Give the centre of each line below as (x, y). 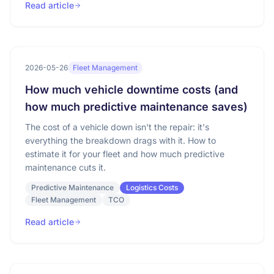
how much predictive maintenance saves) (136, 107)
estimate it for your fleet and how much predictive (125, 154)
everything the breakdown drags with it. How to (120, 140)
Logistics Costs (152, 187)
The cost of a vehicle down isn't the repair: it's (117, 127)
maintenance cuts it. (65, 167)
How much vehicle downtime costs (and (131, 90)
